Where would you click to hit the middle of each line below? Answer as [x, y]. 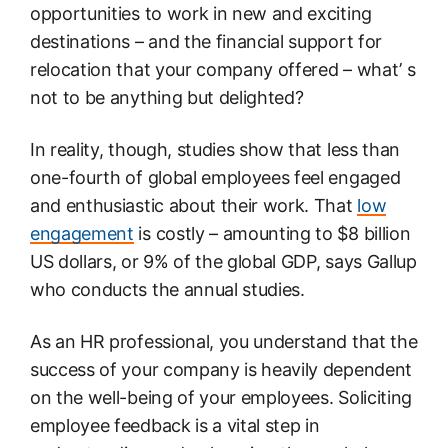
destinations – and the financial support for [206, 42]
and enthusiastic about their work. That [194, 205]
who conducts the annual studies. [167, 289]
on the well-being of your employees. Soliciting [221, 397]
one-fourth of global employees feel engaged [215, 177]
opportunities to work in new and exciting [201, 14]
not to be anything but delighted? [167, 98]
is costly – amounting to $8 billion [272, 233]
